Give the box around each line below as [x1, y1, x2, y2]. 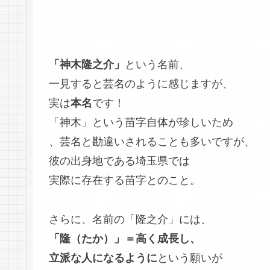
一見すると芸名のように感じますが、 [49, 78, 233, 90]
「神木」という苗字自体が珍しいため [49, 116, 233, 129]
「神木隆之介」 [49, 58, 125, 71]
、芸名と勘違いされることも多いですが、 [49, 136, 255, 148]
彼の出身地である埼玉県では [49, 155, 190, 168]
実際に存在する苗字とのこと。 [49, 174, 201, 187]
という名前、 [125, 58, 190, 71]
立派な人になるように [49, 251, 157, 264]
